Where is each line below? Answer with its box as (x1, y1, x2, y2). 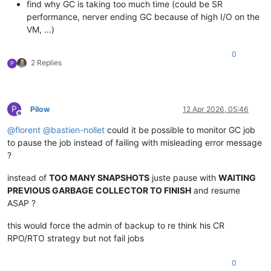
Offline (19, 113, 41, 123)
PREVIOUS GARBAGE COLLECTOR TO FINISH (7, 185, 191, 196)
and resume (191, 185, 240, 196)
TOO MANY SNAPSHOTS (49, 172, 149, 183)
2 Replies (31, 58, 62, 68)
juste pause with (149, 172, 218, 183)
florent (15, 125, 41, 135)
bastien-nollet (51, 125, 105, 135)
